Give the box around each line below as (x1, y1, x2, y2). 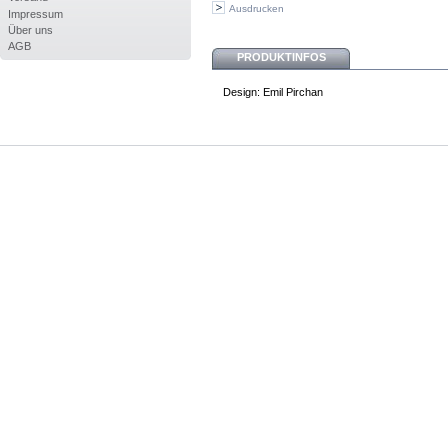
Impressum (7, 7, 63, 20)
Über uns (7, 23, 53, 36)
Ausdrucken (229, 3, 284, 15)
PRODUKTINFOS (236, 50, 326, 63)
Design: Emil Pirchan (223, 86, 323, 99)
